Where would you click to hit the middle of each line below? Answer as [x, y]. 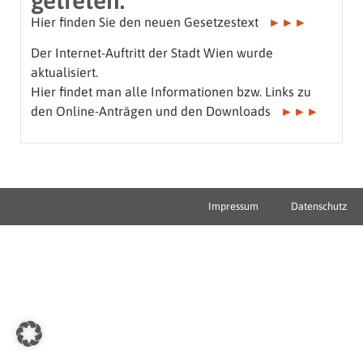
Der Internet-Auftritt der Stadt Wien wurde [152, 53]
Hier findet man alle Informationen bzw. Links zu [171, 92]
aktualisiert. [64, 73]
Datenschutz [319, 206]
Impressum [233, 206]
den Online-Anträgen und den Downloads [156, 111]
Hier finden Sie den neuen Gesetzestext [149, 21]
